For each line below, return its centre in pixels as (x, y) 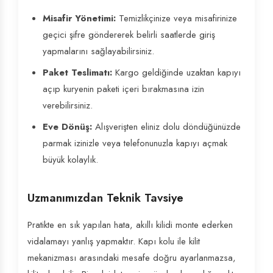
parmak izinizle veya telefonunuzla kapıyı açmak (135, 143)
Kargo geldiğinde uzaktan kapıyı (176, 73)
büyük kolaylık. (70, 160)
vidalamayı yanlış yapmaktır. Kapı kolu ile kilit (114, 241)
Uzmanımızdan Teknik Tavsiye (105, 198)
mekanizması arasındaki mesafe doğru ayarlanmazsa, (132, 258)
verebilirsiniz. (68, 105)
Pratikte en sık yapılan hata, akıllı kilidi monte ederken (130, 225)
